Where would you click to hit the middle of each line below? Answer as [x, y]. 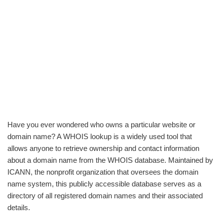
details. [19, 207]
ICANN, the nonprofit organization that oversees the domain [103, 172]
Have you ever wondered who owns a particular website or [101, 125]
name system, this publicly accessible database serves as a [104, 184]
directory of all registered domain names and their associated [105, 196]
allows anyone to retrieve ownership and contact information [103, 148]
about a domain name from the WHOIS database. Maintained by [110, 160]
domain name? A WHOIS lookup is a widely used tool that [100, 136]
